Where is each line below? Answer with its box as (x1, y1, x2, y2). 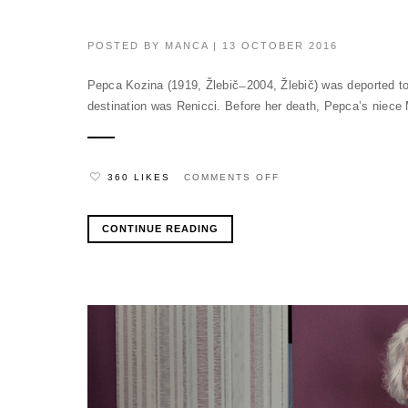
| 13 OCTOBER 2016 (208, 39, 338, 51)
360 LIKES (107, 171, 170, 182)
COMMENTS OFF (183, 171, 280, 182)
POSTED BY (87, 39, 165, 51)
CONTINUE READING (101, 222, 219, 234)
